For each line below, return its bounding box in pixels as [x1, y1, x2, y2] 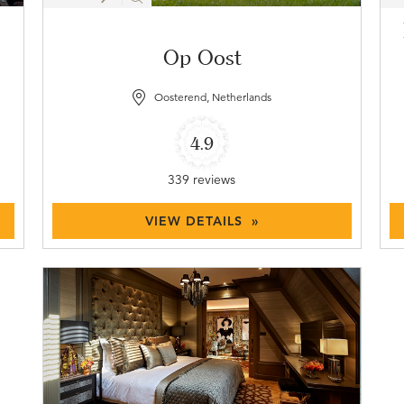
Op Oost [162, 44, 241, 71]
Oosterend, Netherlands [153, 90, 271, 105]
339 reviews [168, 171, 236, 188]
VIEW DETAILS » [144, 213, 259, 230]
